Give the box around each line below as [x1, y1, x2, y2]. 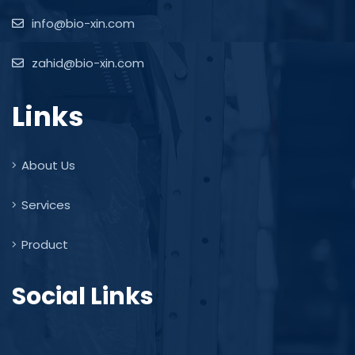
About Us [21, 157, 75, 174]
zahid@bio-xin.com [29, 55, 144, 72]
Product [21, 236, 68, 254]
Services [21, 197, 71, 214]
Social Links [12, 280, 154, 314]
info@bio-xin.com [29, 15, 135, 32]
